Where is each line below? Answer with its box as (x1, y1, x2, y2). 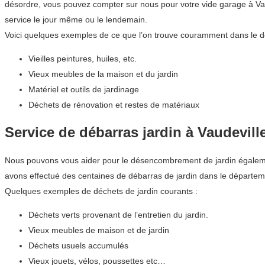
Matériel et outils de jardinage (28, 84, 139, 94)
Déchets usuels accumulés (28, 240, 128, 250)
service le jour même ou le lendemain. (5, 14, 147, 24)
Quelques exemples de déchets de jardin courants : (5, 186, 198, 196)
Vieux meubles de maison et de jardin (28, 225, 169, 235)
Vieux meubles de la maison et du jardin (28, 69, 178, 79)
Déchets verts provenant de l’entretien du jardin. (28, 209, 208, 219)
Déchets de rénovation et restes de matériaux (28, 99, 199, 109)
